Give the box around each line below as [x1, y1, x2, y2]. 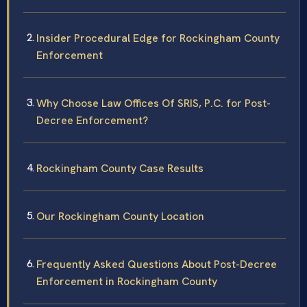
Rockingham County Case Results [36, 161, 204, 176]
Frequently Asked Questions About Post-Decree [36, 257, 277, 272]
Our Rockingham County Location [36, 209, 204, 224]
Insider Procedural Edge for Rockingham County [36, 31, 280, 46]
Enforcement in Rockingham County [36, 274, 217, 289]
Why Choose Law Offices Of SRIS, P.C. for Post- [36, 96, 271, 111]
